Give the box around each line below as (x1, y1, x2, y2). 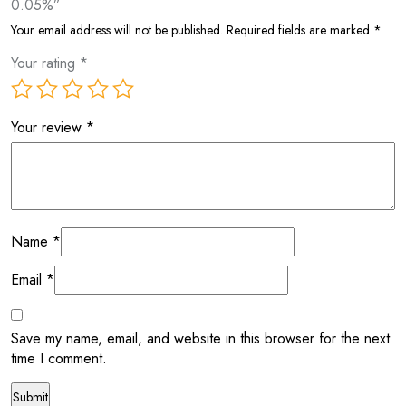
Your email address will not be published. (11, 20, 223, 39)
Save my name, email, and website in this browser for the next (11, 327, 390, 349)
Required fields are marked (227, 20, 373, 39)
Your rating (11, 52, 80, 73)
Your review (11, 116, 86, 138)
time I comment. (11, 347, 107, 369)
